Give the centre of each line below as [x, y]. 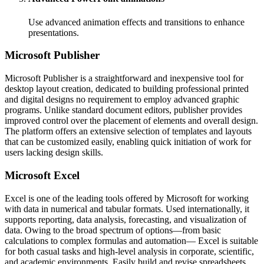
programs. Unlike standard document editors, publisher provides [123, 110]
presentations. [54, 32]
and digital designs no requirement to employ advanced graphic [122, 100]
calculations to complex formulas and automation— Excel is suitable [131, 240]
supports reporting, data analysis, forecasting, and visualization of [126, 219]
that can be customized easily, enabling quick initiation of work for [128, 142]
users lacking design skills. [54, 153]
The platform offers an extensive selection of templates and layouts [128, 131]
